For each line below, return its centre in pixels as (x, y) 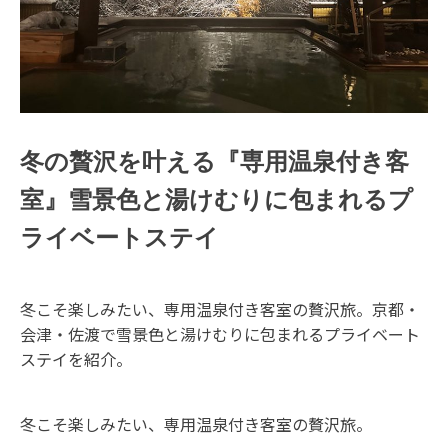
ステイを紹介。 (76, 359)
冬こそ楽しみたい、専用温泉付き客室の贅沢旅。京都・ (220, 309)
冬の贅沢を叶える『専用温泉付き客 (214, 162)
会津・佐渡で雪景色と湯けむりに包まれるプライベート (220, 334)
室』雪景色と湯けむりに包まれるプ (216, 200)
